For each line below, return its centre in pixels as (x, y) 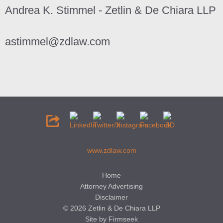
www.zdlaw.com (111, 150)
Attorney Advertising (111, 186)
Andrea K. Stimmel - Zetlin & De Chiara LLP (111, 10)
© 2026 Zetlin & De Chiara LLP (111, 208)
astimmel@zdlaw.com (57, 41)
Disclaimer (111, 197)
